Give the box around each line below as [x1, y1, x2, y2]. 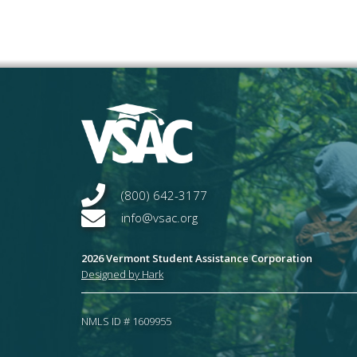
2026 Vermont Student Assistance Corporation [81, 251, 312, 266]
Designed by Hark [81, 267, 163, 282]
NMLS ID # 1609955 [81, 314, 171, 329]
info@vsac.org [121, 210, 198, 226]
